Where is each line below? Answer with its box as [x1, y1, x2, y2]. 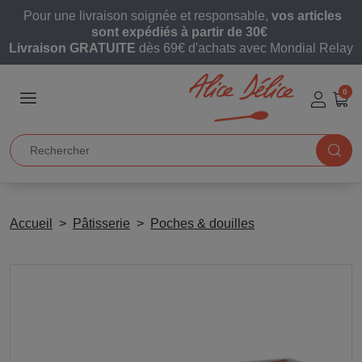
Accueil [10, 217, 53, 230]
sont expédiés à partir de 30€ [91, 25, 271, 39]
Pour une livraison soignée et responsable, [20, 9, 271, 23]
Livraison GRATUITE [9, 41, 136, 55]
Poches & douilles [150, 217, 255, 230]
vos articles [271, 9, 342, 23]
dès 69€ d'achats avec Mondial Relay [136, 41, 353, 55]
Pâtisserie [73, 217, 130, 230]
